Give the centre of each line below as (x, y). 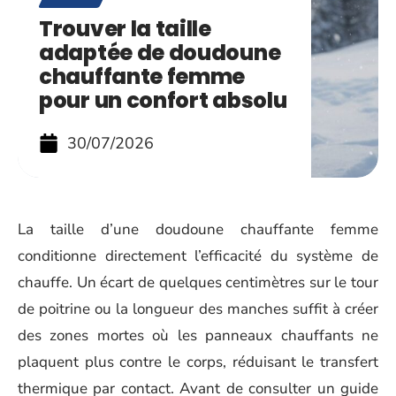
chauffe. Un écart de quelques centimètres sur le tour (198, 282)
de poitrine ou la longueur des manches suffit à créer (198, 309)
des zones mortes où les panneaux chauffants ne (198, 335)
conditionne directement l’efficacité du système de (198, 256)
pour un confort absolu (163, 100)
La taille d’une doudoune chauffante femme (198, 229)
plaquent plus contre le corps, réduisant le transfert (198, 362)
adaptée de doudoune (160, 53)
